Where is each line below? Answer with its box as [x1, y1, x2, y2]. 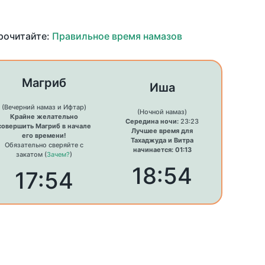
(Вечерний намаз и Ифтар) [2, 103, 87, 112]
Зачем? [47, 150, 70, 159]
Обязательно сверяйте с [5, 141, 84, 150]
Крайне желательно [10, 112, 79, 121]
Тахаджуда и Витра [131, 136, 194, 145]
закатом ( [16, 150, 47, 159]
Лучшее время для [131, 127, 193, 135]
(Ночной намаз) [137, 108, 188, 117]
